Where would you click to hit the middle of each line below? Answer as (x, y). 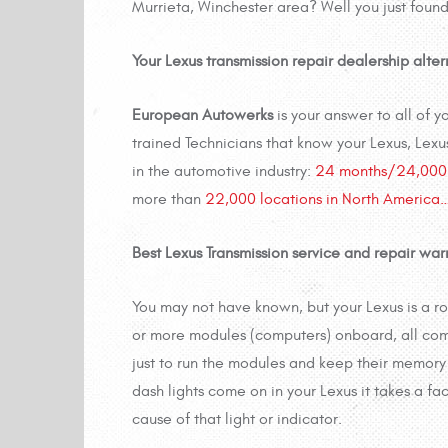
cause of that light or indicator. (237, 419)
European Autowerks (202, 115)
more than (168, 199)
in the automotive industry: (223, 171)
